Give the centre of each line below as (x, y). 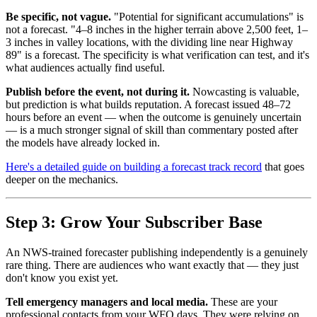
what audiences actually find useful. (85, 68)
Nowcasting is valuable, (244, 92)
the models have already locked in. (83, 143)
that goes (283, 167)
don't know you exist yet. (62, 277)
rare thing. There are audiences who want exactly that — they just (152, 265)
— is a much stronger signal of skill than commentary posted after (152, 130)
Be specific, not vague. (58, 17)
